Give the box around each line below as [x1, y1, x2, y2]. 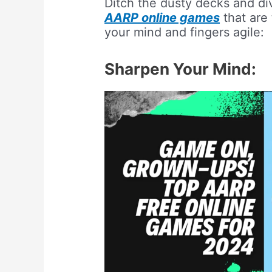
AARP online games [104, 10, 220, 25]
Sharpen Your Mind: [104, 59, 257, 79]
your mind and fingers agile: [104, 25, 265, 40]
